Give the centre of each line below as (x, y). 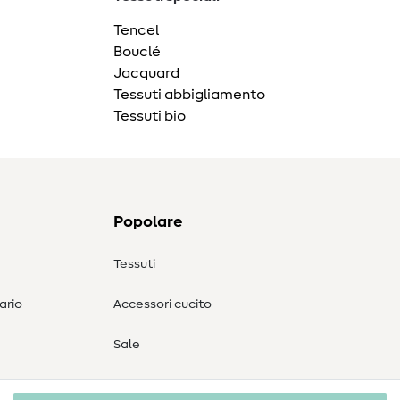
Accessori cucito (162, 305)
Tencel (136, 31)
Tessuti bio (150, 117)
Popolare (148, 223)
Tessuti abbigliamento (189, 95)
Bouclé (137, 52)
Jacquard (146, 74)
